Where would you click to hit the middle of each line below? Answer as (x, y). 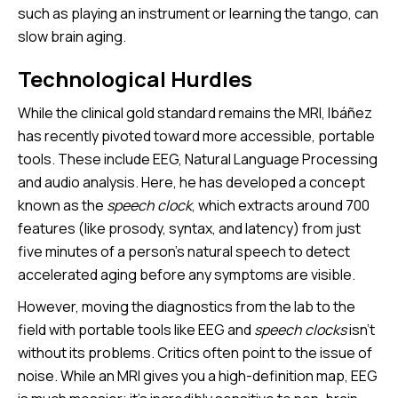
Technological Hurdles (135, 79)
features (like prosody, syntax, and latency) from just (189, 229)
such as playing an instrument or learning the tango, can (198, 14)
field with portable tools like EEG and (136, 330)
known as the (62, 206)
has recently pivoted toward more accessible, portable (196, 136)
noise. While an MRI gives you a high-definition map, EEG (198, 376)
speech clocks (300, 330)
